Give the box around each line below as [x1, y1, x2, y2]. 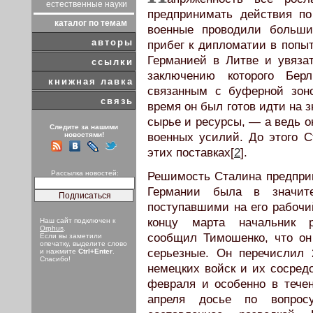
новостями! [64, 131, 104, 138]
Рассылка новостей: [50, 169, 119, 177]
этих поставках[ [147, 146, 234, 160]
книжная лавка [48, 76, 133, 87]
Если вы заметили [40, 232, 102, 240]
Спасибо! [40, 255, 71, 263]
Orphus [40, 224, 64, 232]
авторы [92, 37, 133, 48]
